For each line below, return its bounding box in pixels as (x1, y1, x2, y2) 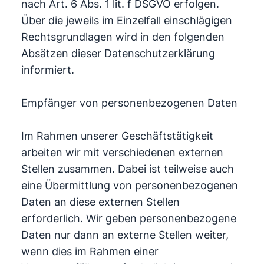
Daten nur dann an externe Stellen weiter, (21, 229, 229, 241)
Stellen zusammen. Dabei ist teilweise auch (21, 163, 234, 175)
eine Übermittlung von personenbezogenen (21, 179, 238, 192)
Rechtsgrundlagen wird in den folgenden (21, 31, 225, 43)
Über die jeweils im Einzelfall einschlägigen (21, 14, 232, 27)
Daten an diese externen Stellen (21, 196, 180, 208)
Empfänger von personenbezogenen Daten (21, 97, 237, 109)
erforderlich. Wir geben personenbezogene (21, 212, 236, 225)
